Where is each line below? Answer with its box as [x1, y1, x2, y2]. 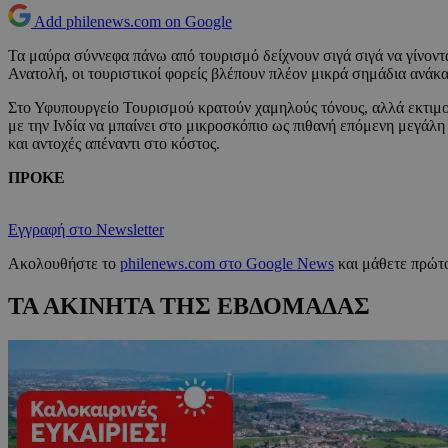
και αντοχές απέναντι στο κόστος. [8, 135, 220, 153]
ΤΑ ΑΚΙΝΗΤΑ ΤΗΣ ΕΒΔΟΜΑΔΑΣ [8, 293, 370, 320]
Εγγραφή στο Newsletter [8, 221, 164, 239]
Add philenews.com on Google [34, 13, 232, 31]
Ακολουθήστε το [8, 255, 120, 273]
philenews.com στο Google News [120, 255, 334, 273]
